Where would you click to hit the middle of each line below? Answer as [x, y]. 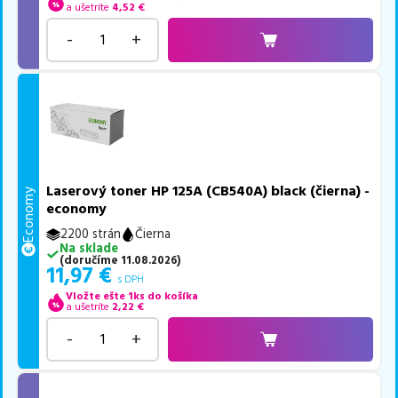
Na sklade [88, 249]
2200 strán [91, 235]
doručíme [91, 261]
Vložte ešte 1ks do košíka [131, 297]
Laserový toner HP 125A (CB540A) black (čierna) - [208, 191]
